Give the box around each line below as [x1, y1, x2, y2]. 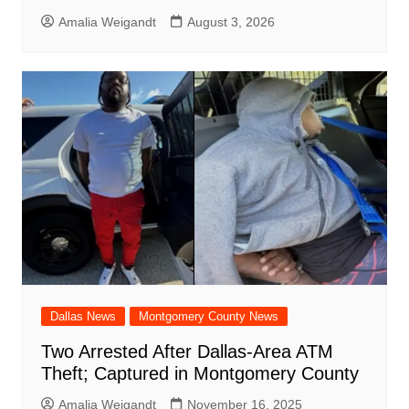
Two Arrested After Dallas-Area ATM [40, 341, 333, 362]
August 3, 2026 [186, 14, 275, 29]
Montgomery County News [138, 309, 278, 324]
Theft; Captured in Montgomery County [40, 363, 359, 384]
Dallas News [49, 309, 116, 324]
